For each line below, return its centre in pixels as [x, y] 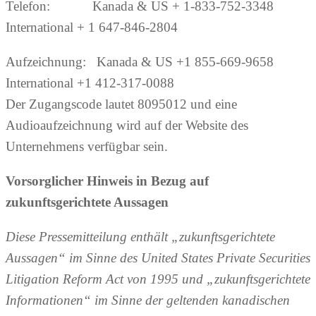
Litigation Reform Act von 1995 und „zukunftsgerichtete [158, 279]
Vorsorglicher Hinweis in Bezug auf [107, 181]
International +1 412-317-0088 [90, 83]
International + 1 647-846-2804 [92, 28]
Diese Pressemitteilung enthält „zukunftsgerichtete [140, 237]
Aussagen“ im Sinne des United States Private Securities [158, 258]
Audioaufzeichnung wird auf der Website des [127, 126]
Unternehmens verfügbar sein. [87, 147]
